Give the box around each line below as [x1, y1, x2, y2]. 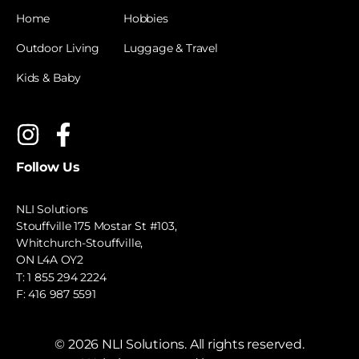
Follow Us [16, 159, 80, 175]
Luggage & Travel [123, 40, 218, 55]
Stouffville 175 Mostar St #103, [16, 218, 177, 233]
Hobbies [123, 10, 168, 26]
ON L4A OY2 [16, 252, 83, 267]
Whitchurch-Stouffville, [16, 235, 143, 250]
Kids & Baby [16, 70, 81, 85]
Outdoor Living [16, 40, 100, 55]
